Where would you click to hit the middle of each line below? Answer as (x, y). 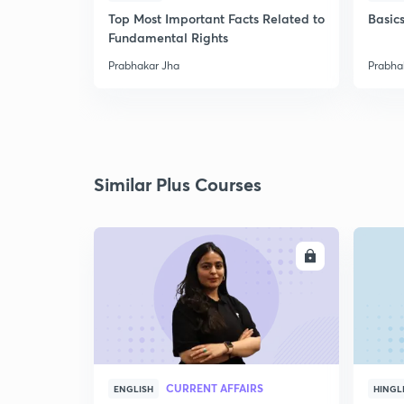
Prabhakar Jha (144, 65)
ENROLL (275, 256)
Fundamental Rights (168, 37)
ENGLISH (133, 389)
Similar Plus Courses (178, 184)
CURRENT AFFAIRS (215, 388)
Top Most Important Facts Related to (216, 18)
